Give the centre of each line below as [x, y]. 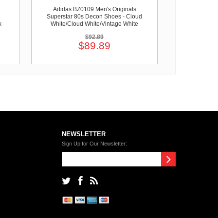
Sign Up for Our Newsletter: [94, 144]
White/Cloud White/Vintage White [94, 24]
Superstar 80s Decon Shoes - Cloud [94, 17]
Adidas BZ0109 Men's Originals [94, 9]
